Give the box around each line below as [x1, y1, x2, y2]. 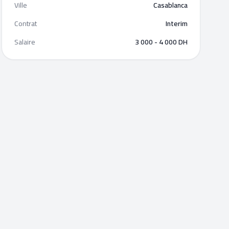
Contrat [14, 17, 37, 30]
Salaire [14, 35, 35, 49]
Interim [165, 17, 188, 30]
